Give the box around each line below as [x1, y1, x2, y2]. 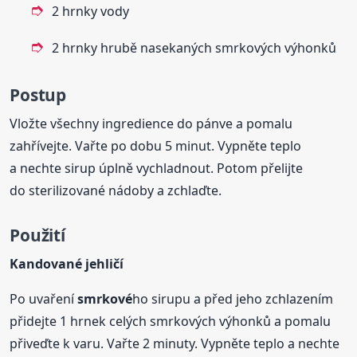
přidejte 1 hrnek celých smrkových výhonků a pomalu [10, 312, 331, 331]
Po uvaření [10, 290, 78, 308]
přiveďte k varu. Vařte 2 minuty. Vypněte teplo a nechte [10, 335, 340, 353]
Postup [10, 83, 66, 106]
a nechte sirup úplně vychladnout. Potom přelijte [10, 159, 304, 177]
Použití [10, 223, 65, 246]
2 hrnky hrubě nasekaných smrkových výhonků [52, 38, 337, 57]
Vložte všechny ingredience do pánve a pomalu [10, 114, 293, 132]
